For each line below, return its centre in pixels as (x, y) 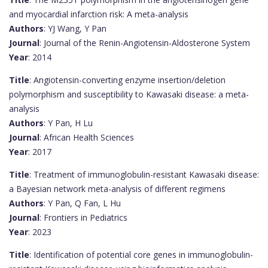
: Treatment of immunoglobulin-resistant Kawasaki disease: (144, 174)
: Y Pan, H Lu (68, 123)
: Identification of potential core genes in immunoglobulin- (141, 254)
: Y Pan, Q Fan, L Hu (82, 203)
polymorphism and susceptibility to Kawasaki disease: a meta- (129, 94)
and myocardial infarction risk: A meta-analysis (99, 14)
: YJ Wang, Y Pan (75, 28)
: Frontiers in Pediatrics (83, 217)
